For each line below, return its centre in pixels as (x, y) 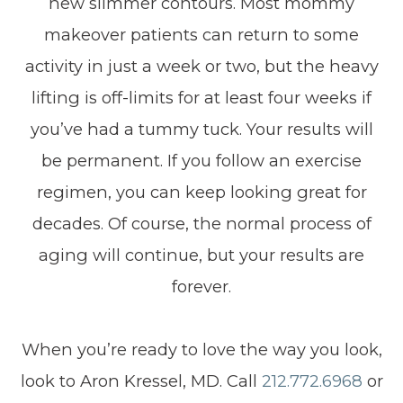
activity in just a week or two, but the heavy (201, 66)
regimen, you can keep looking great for (201, 192)
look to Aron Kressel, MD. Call (141, 381)
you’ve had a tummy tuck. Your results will (201, 129)
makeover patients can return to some (201, 35)
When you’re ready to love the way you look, (201, 349)
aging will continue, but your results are (201, 255)
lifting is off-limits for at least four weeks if (201, 98)
